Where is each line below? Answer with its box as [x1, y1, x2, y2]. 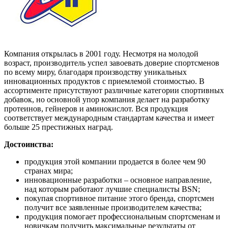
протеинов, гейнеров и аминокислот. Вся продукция [4, 104, 188, 113]
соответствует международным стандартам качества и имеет [4, 113, 214, 122]
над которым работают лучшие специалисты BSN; [24, 184, 200, 193]
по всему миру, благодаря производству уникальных [4, 67, 187, 76]
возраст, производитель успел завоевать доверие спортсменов [4, 58, 219, 67]
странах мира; [24, 166, 73, 175]
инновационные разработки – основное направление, [24, 175, 212, 184]
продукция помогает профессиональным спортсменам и [24, 212, 220, 221]
